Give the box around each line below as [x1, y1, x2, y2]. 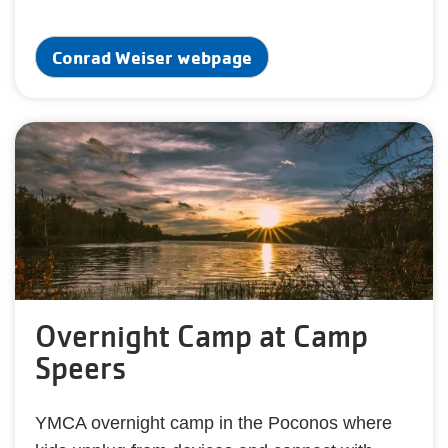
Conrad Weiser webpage [52, 45, 252, 68]
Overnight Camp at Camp [35, 317, 368, 356]
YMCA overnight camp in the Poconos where [35, 413, 392, 434]
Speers [35, 349, 126, 388]
